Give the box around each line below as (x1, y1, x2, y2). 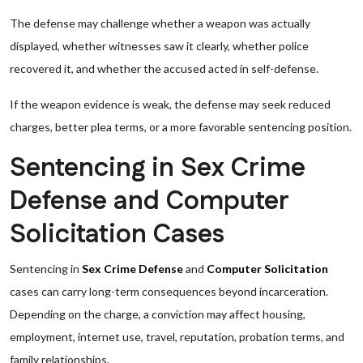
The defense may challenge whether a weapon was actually (10, 16, 310, 30)
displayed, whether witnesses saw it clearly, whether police (10, 39, 309, 53)
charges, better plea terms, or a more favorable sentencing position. (10, 120, 352, 134)
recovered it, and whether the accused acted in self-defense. (10, 62, 318, 75)
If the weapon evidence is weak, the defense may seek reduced (10, 97, 331, 111)
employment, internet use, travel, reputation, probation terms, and (10, 330, 344, 344)
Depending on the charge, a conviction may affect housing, (10, 307, 305, 321)
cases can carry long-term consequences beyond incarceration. (10, 284, 328, 298)
